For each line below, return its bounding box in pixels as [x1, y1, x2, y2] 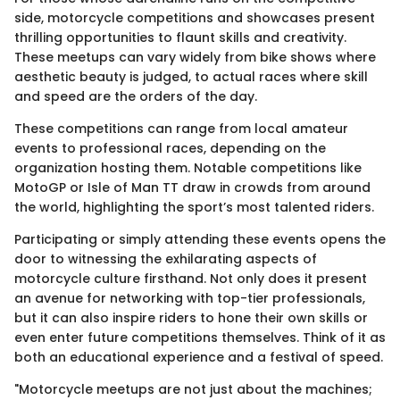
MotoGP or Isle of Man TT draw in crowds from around [14, 179, 371, 197]
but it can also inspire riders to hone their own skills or [14, 309, 368, 328]
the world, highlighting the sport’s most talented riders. [14, 198, 374, 217]
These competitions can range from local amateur [14, 120, 348, 138]
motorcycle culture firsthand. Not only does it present [14, 270, 367, 288]
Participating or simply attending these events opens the [14, 230, 386, 249]
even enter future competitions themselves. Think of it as [14, 329, 386, 347]
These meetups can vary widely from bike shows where [14, 48, 376, 67]
